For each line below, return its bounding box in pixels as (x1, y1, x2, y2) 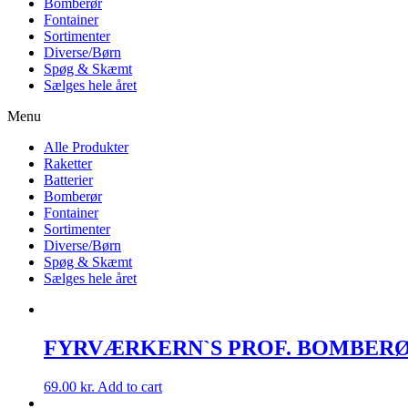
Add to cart (97, 379, 162, 395)
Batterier (44, 172, 93, 189)
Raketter (44, 156, 92, 172)
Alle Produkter (44, 139, 128, 156)
